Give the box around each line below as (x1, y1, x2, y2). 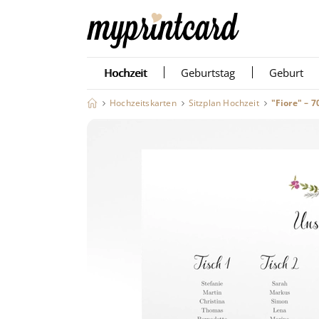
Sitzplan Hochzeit (188, 97, 259, 109)
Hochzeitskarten (110, 97, 177, 109)
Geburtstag (181, 66, 235, 80)
